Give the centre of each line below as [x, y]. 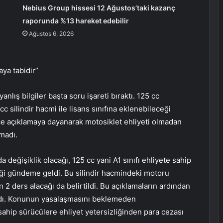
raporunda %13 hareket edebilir [75, 21]
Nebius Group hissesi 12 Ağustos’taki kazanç [99, 8]
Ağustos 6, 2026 [51, 34]
